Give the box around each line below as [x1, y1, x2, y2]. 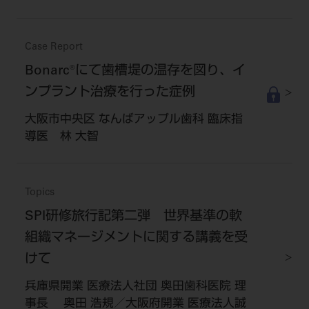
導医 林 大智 [24, 132, 99, 144]
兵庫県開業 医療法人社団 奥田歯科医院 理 [24, 281, 246, 294]
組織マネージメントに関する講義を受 [24, 232, 248, 246]
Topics [24, 188, 54, 199]
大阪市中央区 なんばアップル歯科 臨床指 [24, 114, 243, 127]
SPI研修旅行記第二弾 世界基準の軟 [24, 210, 242, 224]
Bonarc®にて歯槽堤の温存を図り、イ [24, 65, 246, 79]
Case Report [24, 43, 83, 53]
